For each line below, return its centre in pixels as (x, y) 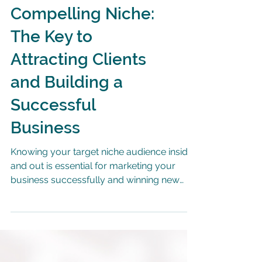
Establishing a (65, 19)
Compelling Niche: (82, 42)
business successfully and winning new (95, 208)
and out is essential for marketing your (93, 194)
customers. (35, 222)
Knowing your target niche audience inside (102, 180)
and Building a (67, 110)
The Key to (51, 65)
